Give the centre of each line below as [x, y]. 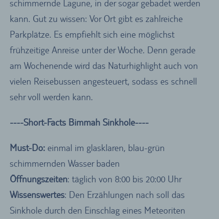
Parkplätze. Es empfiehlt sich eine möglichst [92, 34]
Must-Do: [27, 147]
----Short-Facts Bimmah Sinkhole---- [79, 122]
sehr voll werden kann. [51, 97]
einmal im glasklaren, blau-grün [105, 147]
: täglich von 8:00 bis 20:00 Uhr [125, 179]
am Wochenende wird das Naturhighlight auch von [104, 65]
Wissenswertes [37, 194]
